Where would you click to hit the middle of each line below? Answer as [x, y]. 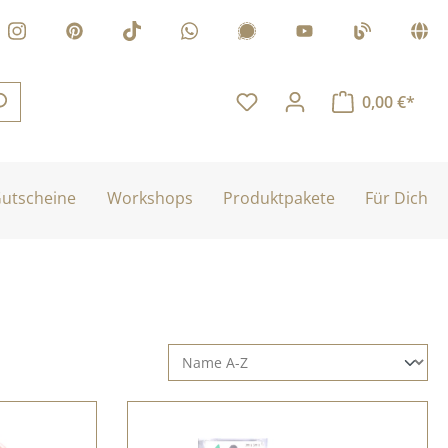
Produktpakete [278, 198]
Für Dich [396, 198]
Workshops [149, 198]
